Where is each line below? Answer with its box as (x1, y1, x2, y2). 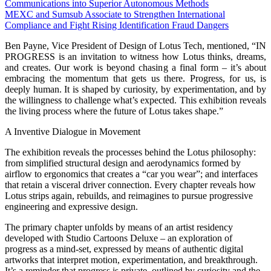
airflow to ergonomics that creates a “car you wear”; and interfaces (5, 168, 258, 179)
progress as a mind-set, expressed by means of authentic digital (5, 243, 243, 254)
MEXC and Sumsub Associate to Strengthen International (5, 8, 225, 19)
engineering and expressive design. (5, 201, 138, 212)
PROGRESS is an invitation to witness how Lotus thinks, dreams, (5, 51, 266, 62)
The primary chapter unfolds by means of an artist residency (5, 221, 233, 232)
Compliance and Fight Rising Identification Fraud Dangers (5, 19, 229, 30)
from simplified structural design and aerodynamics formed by (5, 157, 241, 168)
